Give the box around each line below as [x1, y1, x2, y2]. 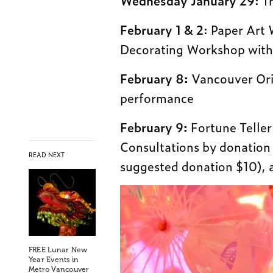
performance [120, 88, 194, 107]
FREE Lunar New [29, 245, 88, 254]
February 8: [120, 69, 189, 88]
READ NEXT [29, 149, 65, 159]
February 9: [120, 118, 188, 136]
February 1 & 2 [120, 20, 204, 39]
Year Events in [29, 255, 79, 264]
